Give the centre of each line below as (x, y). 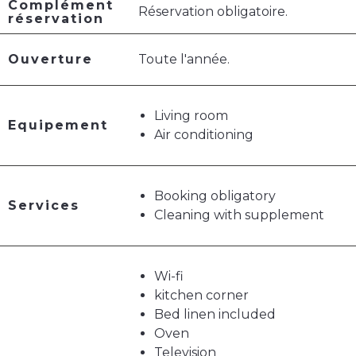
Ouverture (50, 60)
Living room (191, 116)
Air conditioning (204, 135)
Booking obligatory (215, 196)
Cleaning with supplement (239, 215)
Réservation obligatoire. (213, 12)
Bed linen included (215, 315)
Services (44, 206)
